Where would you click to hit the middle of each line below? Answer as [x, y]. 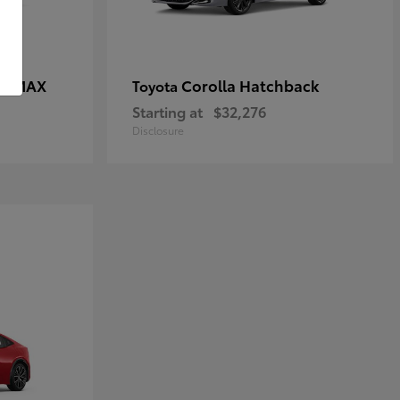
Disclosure [158, 130]
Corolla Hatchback [250, 85]
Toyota [157, 86]
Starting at [167, 112]
